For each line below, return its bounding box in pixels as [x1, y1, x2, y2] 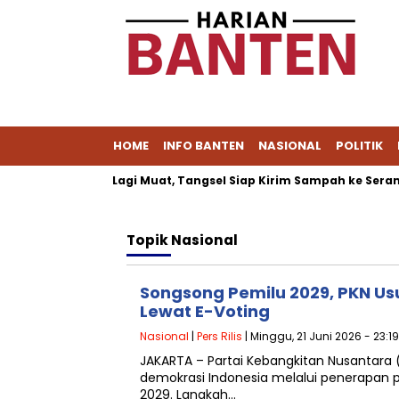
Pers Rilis [197, 329, 242, 344]
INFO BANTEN [163, 137, 244, 154]
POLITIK [336, 137, 383, 154]
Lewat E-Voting [140, 300, 270, 322]
